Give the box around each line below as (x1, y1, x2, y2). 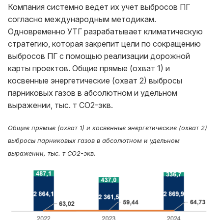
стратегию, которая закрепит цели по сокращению (8, 39, 201, 49)
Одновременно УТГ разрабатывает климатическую (8, 27, 203, 37)
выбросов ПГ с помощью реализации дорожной (8, 51, 190, 61)
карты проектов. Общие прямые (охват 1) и (8, 63, 170, 74)
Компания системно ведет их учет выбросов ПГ (8, 2, 190, 12)
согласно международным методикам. (8, 14, 156, 25)
